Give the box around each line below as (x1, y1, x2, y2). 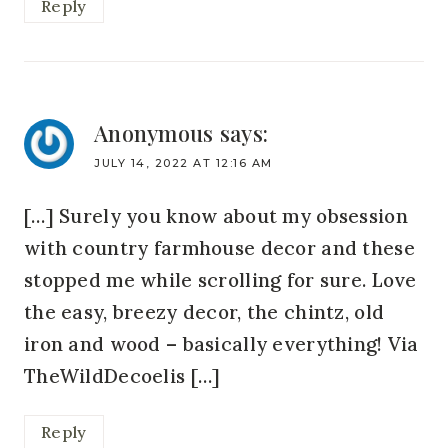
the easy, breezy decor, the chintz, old (24, 300, 385, 325)
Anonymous (94, 118, 214, 149)
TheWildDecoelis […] (24, 364, 221, 389)
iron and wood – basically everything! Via (24, 332, 419, 357)
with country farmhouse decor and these (24, 236, 415, 261)
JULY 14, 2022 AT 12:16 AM (94, 156, 273, 171)
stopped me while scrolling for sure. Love (24, 268, 417, 293)
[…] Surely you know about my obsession (24, 204, 408, 229)
